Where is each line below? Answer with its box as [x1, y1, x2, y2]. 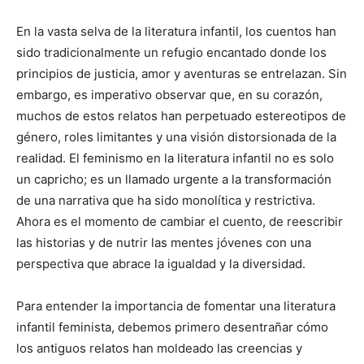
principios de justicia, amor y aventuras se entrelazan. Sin [16, 66, 347, 81]
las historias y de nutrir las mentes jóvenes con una [16, 235, 311, 250]
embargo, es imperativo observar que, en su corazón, [16, 87, 323, 102]
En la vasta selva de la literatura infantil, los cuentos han [16, 24, 336, 39]
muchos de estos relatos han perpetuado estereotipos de [16, 108, 346, 123]
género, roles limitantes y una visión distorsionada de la [16, 129, 336, 145]
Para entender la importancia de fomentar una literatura [16, 298, 336, 314]
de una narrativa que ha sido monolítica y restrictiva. [16, 193, 315, 208]
